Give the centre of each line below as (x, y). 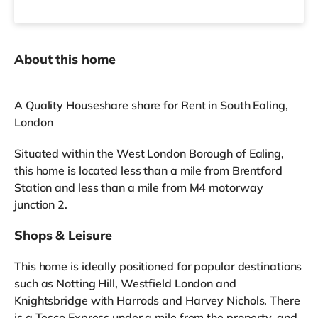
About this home (65, 59)
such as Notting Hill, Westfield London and (125, 283)
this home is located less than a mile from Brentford (148, 170)
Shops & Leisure (63, 235)
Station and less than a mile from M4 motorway (139, 187)
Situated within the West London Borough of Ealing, (149, 153)
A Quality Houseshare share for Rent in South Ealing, (151, 105)
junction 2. (41, 204)
